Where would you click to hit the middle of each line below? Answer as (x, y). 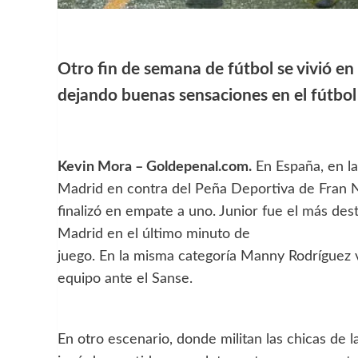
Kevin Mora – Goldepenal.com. (155, 167)
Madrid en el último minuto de (154, 234)
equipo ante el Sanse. (125, 278)
